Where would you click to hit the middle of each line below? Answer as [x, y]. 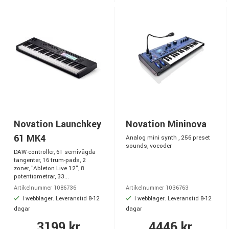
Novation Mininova [166, 124]
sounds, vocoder [149, 146]
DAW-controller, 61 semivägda [55, 152]
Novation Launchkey [58, 124]
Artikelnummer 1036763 [157, 188]
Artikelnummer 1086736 [45, 188]
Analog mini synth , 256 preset [168, 138]
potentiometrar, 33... [41, 177]
